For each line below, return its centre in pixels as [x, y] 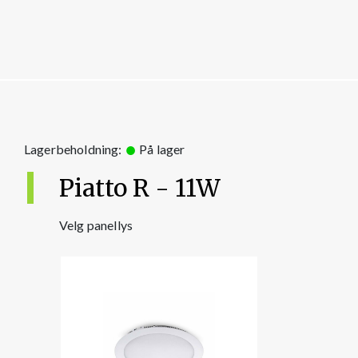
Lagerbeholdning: [74, 149]
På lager [161, 149]
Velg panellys [96, 225]
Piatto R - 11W [140, 187]
